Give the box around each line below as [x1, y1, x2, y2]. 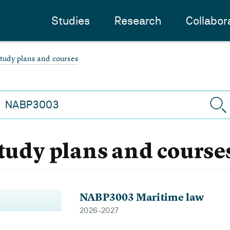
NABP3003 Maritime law [80, 190, 204, 204]
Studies [51, 14, 90, 27]
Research [114, 14, 161, 27]
